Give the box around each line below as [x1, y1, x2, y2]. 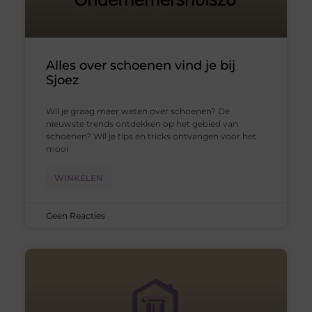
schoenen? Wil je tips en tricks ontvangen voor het [45, 130, 256, 141]
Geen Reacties [45, 210, 105, 221]
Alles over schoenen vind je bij [45, 57, 235, 73]
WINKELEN [54, 172, 103, 183]
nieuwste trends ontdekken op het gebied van [45, 118, 238, 129]
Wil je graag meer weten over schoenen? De [45, 105, 230, 116]
